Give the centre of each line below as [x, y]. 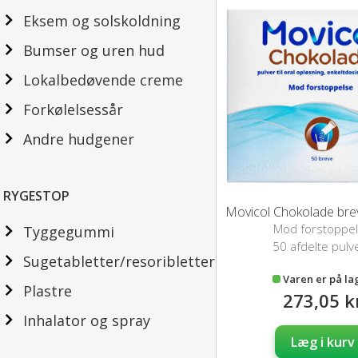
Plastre [48, 291]
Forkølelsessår [73, 109]
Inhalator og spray [87, 320]
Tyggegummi [69, 232]
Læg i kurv [322, 342]
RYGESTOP [36, 196]
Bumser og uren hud [94, 50]
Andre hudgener [79, 139]
